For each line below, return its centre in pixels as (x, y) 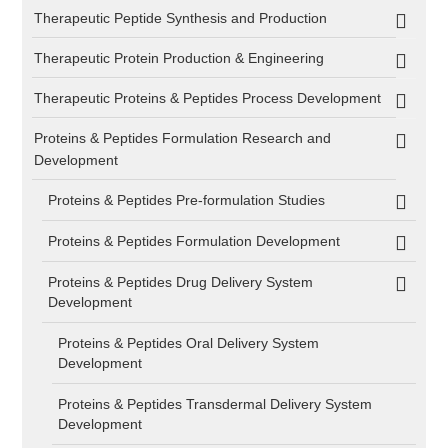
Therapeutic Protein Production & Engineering (179, 58)
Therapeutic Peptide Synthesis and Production (181, 18)
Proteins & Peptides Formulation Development (194, 241)
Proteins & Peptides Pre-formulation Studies (187, 200)
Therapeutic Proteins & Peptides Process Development (208, 98)
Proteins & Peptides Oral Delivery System (189, 343)
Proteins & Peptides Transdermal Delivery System (215, 404)
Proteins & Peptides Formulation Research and (183, 138)
